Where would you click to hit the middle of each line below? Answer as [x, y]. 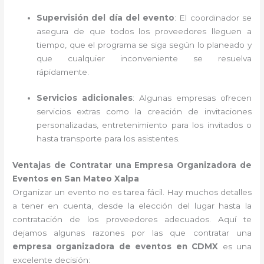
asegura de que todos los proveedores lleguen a [144, 31]
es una [235, 247]
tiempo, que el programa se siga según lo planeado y [144, 44]
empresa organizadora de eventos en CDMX [115, 247]
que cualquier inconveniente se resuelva [144, 58]
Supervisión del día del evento [106, 17]
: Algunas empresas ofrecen [192, 98]
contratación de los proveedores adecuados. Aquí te [132, 220]
